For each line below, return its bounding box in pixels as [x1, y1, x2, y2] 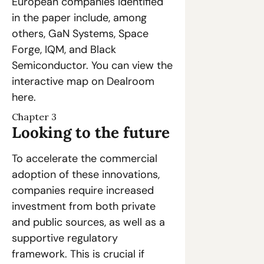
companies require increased [12, 183, 154, 198]
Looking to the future [12, 123, 170, 143]
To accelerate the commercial [12, 151, 157, 166]
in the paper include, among [12, 11, 147, 25]
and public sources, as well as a [12, 215, 165, 230]
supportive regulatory [12, 231, 118, 246]
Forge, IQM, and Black [12, 42, 116, 57]
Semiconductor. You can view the [12, 58, 173, 73]
